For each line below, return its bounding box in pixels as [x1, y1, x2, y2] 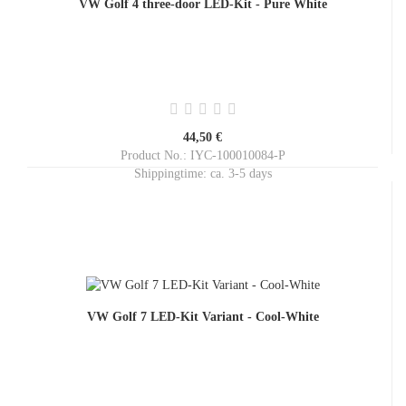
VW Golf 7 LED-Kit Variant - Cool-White [86, 310, 319, 324]
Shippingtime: [133, 167, 210, 180]
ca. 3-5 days [209, 167, 272, 180]
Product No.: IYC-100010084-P [120, 149, 285, 162]
